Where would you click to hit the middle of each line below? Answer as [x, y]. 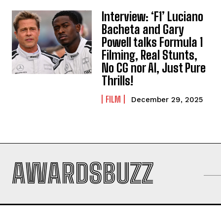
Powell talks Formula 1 [152, 42]
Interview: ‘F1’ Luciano [153, 16]
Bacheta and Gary [143, 29]
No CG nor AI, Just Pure [154, 68]
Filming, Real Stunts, [150, 55]
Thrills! [118, 80]
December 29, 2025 [167, 99]
